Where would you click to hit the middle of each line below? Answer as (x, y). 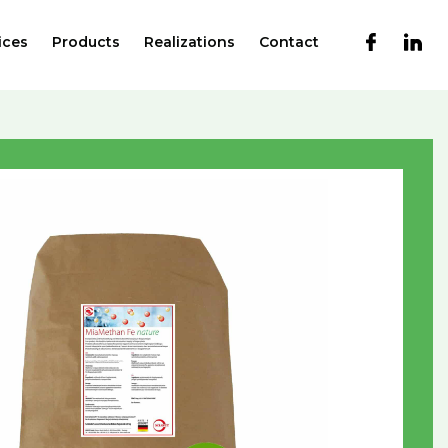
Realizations (189, 42)
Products (86, 42)
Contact (289, 42)
